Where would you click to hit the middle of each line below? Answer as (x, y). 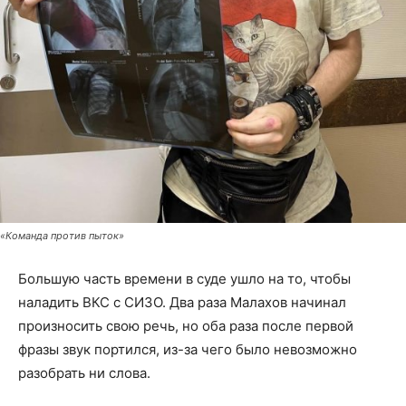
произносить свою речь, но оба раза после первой (186, 326)
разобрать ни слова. (84, 373)
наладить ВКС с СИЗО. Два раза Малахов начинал (182, 303)
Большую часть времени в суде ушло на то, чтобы (184, 279)
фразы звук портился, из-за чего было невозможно (188, 350)
